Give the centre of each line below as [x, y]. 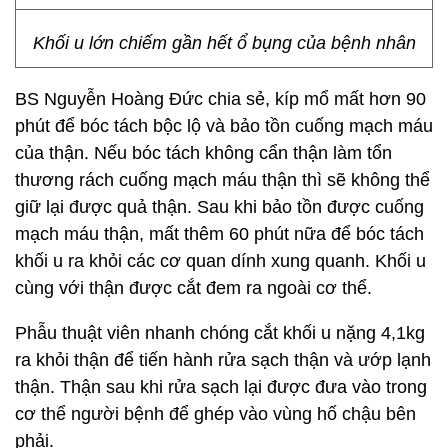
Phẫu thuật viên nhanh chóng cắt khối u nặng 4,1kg [220, 333]
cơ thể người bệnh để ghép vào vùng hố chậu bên [215, 414]
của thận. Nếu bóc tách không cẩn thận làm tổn [203, 153]
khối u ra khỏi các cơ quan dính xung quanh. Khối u [220, 261]
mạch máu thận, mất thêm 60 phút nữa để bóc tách [219, 234]
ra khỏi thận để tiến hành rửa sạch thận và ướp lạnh [223, 360]
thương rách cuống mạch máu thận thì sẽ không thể [222, 180]
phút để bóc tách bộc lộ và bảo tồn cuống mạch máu [224, 126]
